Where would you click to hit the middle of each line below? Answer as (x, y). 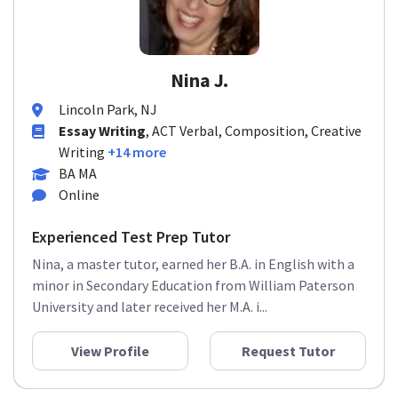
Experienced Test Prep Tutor (131, 237)
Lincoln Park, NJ (108, 109)
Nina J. (199, 80)
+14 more (137, 152)
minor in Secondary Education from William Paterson (193, 285)
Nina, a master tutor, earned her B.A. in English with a (193, 264)
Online (79, 195)
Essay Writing (102, 131)
